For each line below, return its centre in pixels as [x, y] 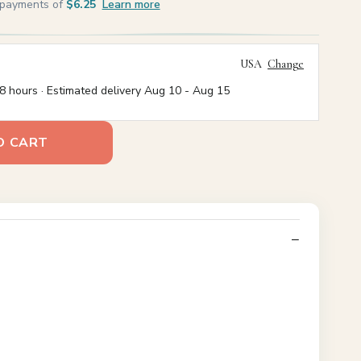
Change [285, 64]
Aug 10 [162, 91]
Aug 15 [211, 91]
